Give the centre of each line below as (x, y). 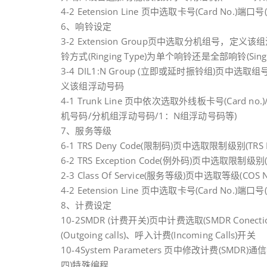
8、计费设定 (86, 205)
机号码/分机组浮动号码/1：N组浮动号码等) (149, 116)
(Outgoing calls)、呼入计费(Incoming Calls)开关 (158, 235)
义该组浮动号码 (93, 86)
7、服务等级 (86, 131)
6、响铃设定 (86, 26)
